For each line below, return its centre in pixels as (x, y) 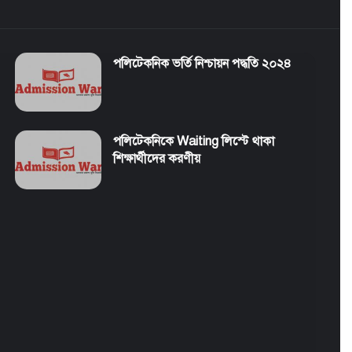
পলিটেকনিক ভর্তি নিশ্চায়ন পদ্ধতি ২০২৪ (203, 64)
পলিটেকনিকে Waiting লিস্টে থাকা (194, 142)
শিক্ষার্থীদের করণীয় (157, 159)
